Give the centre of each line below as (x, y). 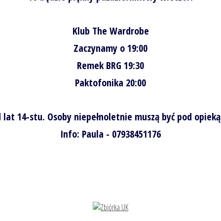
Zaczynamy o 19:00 (110, 48)
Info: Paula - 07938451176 (110, 134)
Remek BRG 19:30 (110, 65)
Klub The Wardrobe (110, 31)
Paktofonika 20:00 (110, 82)
